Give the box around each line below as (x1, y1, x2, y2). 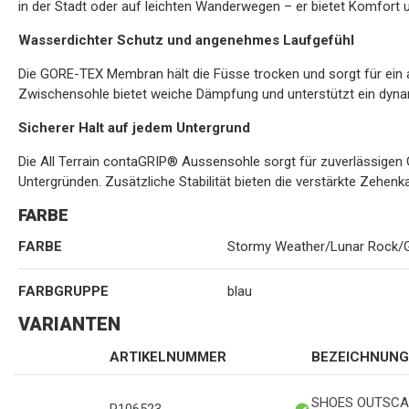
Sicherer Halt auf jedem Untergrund (18, 120, 250, 136)
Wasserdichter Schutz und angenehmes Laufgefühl (18, 32, 354, 48)
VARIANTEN (18, 313, 121, 335)
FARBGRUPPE (18, 283, 109, 299)
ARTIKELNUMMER (110, 349, 226, 365)
